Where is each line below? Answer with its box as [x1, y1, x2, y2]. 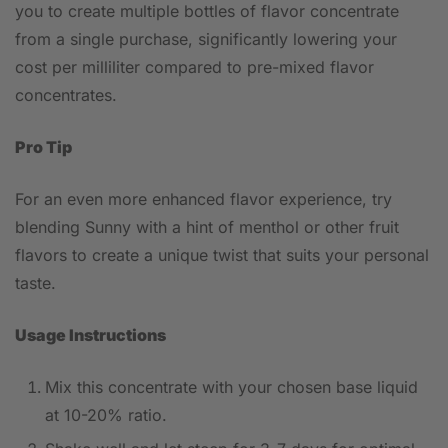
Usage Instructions [15, 325, 166, 345]
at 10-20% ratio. [45, 405, 167, 425]
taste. [15, 273, 56, 293]
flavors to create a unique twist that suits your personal [15, 245, 429, 265]
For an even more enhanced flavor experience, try [15, 189, 392, 209]
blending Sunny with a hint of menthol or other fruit [15, 217, 399, 237]
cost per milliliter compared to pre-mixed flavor [15, 57, 374, 77]
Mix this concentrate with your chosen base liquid [45, 377, 418, 397]
